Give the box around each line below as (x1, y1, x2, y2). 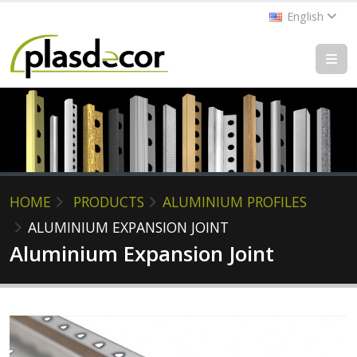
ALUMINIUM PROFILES (163, 192, 307, 212)
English (284, 9, 327, 24)
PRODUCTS (73, 192, 144, 212)
